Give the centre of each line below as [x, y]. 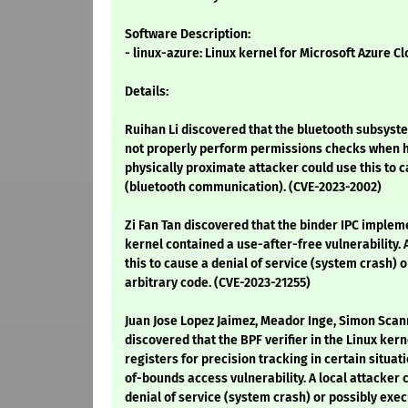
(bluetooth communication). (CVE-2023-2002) [253, 188]
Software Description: [188, 35]
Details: [147, 92]
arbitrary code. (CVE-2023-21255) [218, 283]
